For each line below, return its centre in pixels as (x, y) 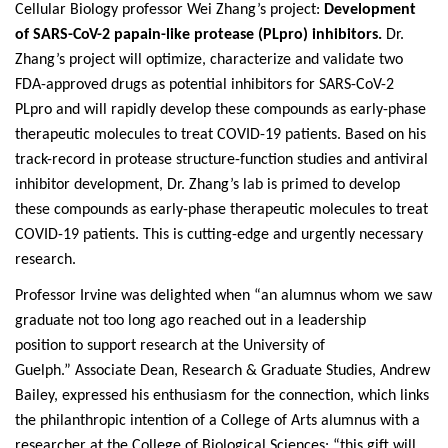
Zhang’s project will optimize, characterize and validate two (209, 60)
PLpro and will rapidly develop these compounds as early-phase (220, 110)
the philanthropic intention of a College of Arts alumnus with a (217, 421)
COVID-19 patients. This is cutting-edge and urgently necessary (219, 235)
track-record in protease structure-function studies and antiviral (221, 160)
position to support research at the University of (170, 346)
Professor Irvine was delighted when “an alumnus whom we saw (223, 296)
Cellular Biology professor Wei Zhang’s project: (169, 10)
